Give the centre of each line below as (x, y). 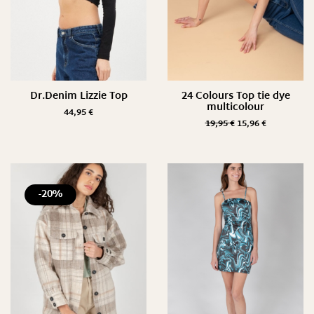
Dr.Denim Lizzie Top (78, 96)
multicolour (235, 107)
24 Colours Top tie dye (235, 96)
